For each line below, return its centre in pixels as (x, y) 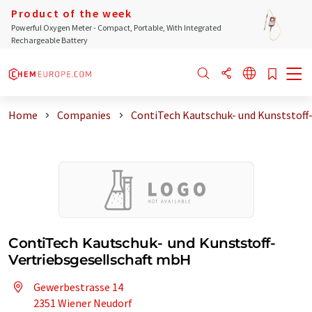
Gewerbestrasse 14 (78, 287)
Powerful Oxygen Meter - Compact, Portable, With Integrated (116, 28)
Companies (84, 115)
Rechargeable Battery (49, 40)
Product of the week (72, 13)
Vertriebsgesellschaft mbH (100, 260)
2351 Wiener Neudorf (83, 303)
